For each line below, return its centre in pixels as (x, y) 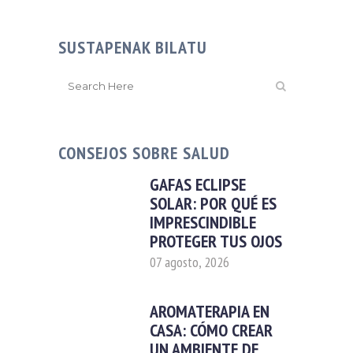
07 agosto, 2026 (190, 262)
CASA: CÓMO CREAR (211, 330)
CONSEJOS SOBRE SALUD (144, 152)
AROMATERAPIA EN (210, 311)
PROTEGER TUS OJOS (216, 241)
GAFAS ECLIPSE (198, 184)
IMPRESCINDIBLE (203, 222)
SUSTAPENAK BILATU (133, 47)
